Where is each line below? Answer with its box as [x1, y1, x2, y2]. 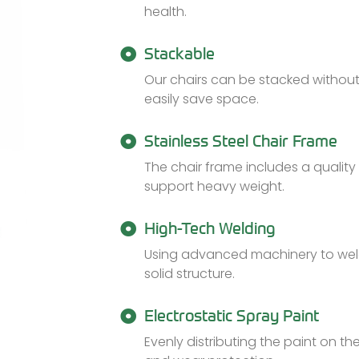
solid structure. [144, 264, 235, 283]
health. [144, 2, 187, 21]
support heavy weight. [144, 177, 284, 196]
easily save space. [144, 90, 259, 108]
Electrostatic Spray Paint [144, 305, 319, 325]
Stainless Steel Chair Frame [144, 131, 337, 151]
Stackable [144, 43, 215, 63]
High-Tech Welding [144, 218, 276, 238]
